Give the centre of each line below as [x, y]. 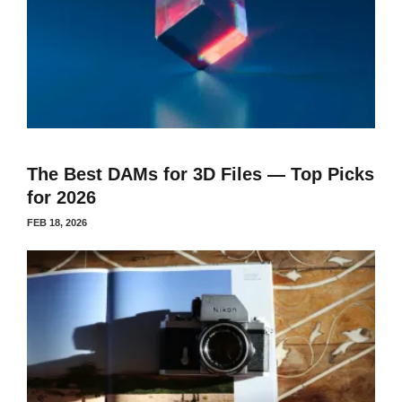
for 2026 [61, 197]
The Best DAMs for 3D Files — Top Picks [201, 174]
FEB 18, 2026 [57, 222]
